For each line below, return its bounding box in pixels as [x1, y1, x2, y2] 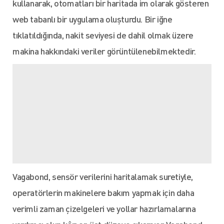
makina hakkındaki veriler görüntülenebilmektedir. [12, 45, 196, 56]
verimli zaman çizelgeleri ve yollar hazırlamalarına [12, 202, 196, 214]
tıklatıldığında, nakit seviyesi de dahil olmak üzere [12, 29, 193, 40]
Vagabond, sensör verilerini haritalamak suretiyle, [12, 170, 193, 182]
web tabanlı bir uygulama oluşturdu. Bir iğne [12, 13, 172, 24]
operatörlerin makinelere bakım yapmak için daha [12, 186, 194, 198]
